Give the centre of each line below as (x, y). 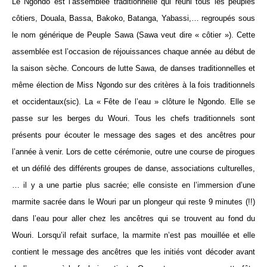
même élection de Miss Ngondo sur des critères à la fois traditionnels (133, 85)
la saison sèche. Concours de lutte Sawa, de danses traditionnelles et (133, 69)
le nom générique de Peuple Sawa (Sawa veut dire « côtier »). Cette (133, 35)
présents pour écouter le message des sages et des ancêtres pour (133, 135)
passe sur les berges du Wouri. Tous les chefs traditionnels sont (133, 119)
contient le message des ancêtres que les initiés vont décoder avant (133, 252)
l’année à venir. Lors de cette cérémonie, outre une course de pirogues (133, 152)
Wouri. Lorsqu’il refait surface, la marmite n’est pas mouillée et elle (133, 235)
